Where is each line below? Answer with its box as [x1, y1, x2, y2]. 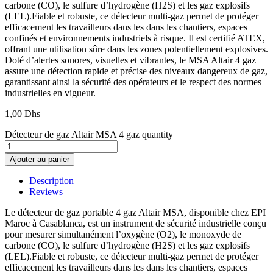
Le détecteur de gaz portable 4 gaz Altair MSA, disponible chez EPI [5, 207, 266, 218]
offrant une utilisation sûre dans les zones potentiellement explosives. [5, 43, 268, 54]
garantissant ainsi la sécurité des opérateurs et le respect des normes [5, 76, 261, 87]
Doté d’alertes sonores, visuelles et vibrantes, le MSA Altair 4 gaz [5, 54, 256, 65]
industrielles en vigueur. [5, 87, 96, 98]
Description [29, 175, 74, 186]
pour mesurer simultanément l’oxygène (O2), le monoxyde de [5, 229, 241, 239]
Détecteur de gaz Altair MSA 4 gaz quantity [5, 129, 173, 140]
